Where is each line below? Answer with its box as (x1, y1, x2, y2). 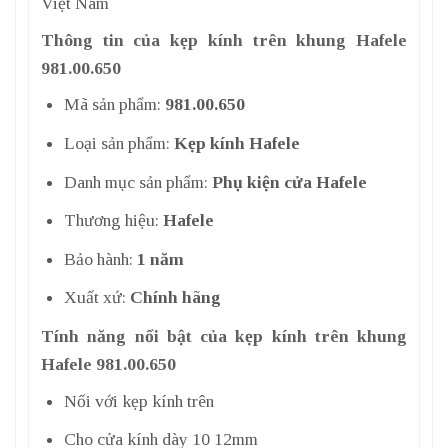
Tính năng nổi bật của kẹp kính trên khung (41, 325, 407, 346)
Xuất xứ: (63, 287, 130, 308)
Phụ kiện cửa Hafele (211, 171, 367, 192)
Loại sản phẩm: (63, 132, 174, 153)
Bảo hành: (63, 248, 137, 269)
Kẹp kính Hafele (173, 132, 300, 153)
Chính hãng (129, 287, 221, 308)
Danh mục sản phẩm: (63, 171, 212, 192)
